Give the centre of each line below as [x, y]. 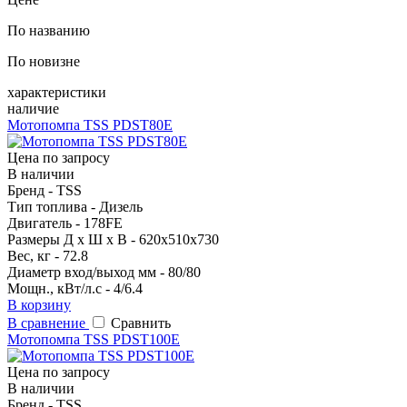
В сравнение [48, 323]
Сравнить [141, 323]
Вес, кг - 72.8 [48, 255]
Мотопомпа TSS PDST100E [94, 339]
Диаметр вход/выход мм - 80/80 [104, 272]
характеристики [57, 92]
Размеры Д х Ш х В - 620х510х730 [113, 239]
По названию [49, 30]
